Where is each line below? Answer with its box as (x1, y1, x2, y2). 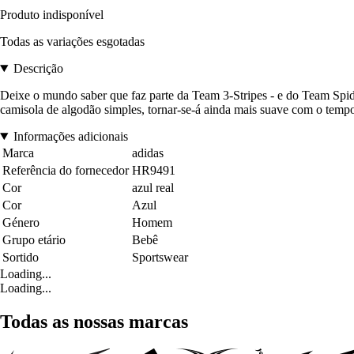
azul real (132, 180, 174, 194)
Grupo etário (2, 232, 66, 247)
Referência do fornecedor (2, 163, 129, 177)
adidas (132, 145, 164, 160)
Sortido (2, 250, 39, 264)
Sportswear (132, 250, 188, 264)
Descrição (13, 61, 63, 75)
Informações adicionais (13, 129, 128, 143)
